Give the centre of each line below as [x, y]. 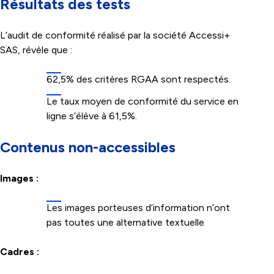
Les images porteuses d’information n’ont [138, 208]
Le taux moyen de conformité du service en [143, 101]
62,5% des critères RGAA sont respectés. [139, 79]
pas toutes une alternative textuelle [125, 222]
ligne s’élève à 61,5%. [92, 116]
